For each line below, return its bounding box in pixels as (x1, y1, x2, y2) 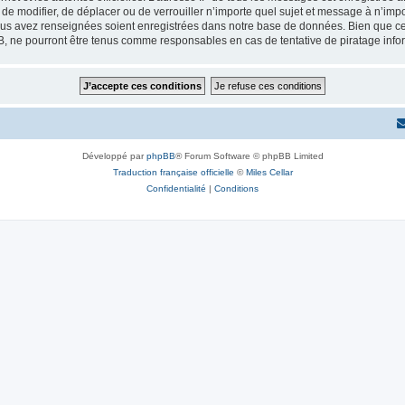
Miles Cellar (245, 167, 293, 177)
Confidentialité (146, 184, 206, 193)
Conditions (214, 184, 259, 193)
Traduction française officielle (112, 167, 234, 177)
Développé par (81, 151, 146, 161)
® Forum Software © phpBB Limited (174, 151, 324, 161)
